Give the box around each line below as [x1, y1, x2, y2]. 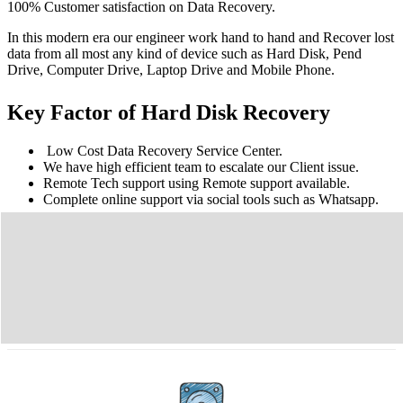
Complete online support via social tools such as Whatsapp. [43, 191, 379, 207]
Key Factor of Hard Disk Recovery [7, 100, 330, 124]
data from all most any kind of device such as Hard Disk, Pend [7, 45, 362, 61]
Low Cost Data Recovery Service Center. [43, 142, 282, 158]
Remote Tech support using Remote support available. [43, 175, 350, 191]
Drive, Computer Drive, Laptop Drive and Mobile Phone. [7, 61, 335, 77]
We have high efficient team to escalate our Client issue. [43, 158, 359, 175]
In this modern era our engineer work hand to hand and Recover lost [7, 29, 394, 45]
